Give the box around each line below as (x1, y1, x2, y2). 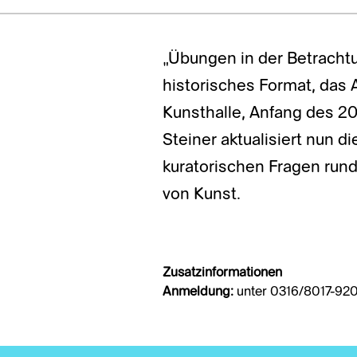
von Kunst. (163, 187, 241, 204)
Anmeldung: (163, 286, 233, 300)
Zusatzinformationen (163, 267, 282, 280)
